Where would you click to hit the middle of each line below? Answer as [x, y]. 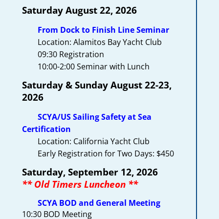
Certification [46, 129]
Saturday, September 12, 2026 [90, 172]
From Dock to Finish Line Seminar [103, 30]
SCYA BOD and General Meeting [99, 203]
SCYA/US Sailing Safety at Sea [94, 117]
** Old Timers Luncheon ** [80, 184]
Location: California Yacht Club [86, 141]
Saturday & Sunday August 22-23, [97, 85]
